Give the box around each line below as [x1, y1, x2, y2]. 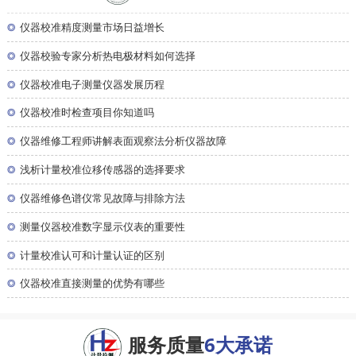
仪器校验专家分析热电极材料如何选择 [20, 50, 196, 62]
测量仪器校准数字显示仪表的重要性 [20, 221, 186, 233]
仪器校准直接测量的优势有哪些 [20, 278, 165, 290]
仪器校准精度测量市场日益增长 [20, 22, 165, 33]
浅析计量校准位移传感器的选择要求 [20, 164, 186, 176]
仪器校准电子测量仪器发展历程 [20, 79, 165, 91]
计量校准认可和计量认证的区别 [20, 250, 165, 261]
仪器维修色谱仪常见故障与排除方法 [20, 192, 186, 204]
